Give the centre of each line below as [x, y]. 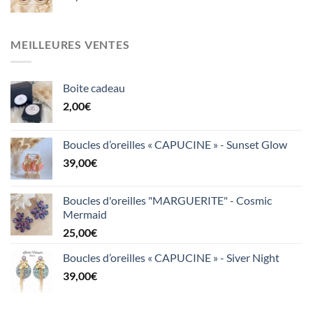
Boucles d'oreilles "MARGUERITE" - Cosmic [167, 200]
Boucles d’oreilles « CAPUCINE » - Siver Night [171, 257]
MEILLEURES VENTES [70, 45]
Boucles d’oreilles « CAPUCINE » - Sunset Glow [175, 144]
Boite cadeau [94, 87]
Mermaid [85, 214]
